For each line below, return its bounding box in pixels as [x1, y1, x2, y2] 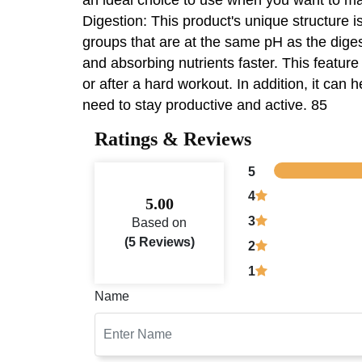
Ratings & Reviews [95, 128, 251, 149]
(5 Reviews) [124, 234, 195, 249]
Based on [132, 215, 187, 229]
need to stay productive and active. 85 [82, 96, 327, 113]
